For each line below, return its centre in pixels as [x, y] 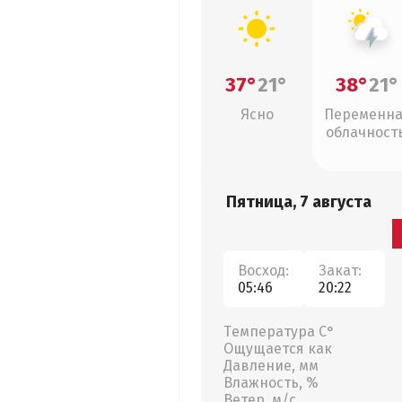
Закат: [340, 270]
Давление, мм [271, 366]
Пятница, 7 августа [299, 202]
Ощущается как [278, 349]
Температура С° [279, 332]
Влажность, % [271, 383]
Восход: [263, 270]
